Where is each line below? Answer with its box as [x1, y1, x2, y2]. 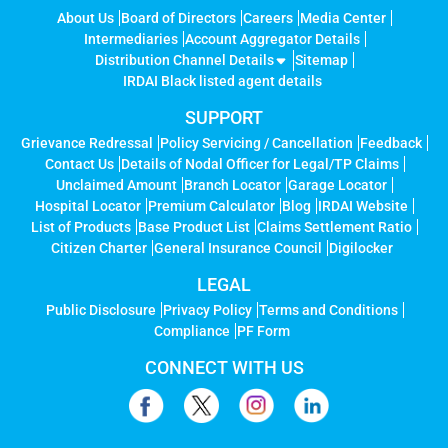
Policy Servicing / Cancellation [160, 135, 353, 151]
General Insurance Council [154, 240, 322, 256]
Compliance [154, 323, 230, 339]
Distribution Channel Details [95, 52, 274, 68]
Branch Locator [184, 177, 281, 193]
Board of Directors [121, 10, 236, 26]
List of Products [31, 219, 131, 235]
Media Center [300, 10, 386, 26]
